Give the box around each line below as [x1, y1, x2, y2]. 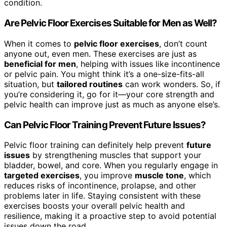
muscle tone [135, 170, 184, 181]
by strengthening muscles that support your [30, 150, 201, 161]
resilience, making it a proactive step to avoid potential [4, 211, 216, 221]
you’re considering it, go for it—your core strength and [4, 89, 214, 99]
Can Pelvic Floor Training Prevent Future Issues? [4, 119, 206, 131]
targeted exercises [4, 170, 80, 181]
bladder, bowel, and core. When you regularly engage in [4, 160, 218, 171]
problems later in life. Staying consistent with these [4, 191, 201, 201]
